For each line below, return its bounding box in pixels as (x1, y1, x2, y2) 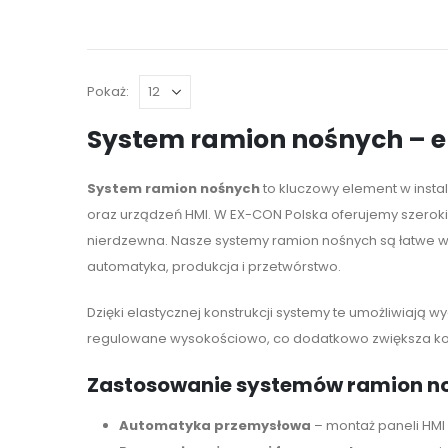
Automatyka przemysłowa (119, 415, 311, 435)
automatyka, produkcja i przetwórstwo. (87, 256, 341, 276)
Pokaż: (87, 81, 129, 101)
